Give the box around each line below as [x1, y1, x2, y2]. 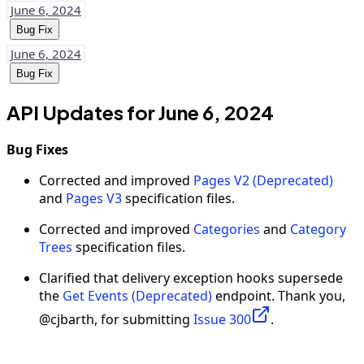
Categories [193, 220, 260, 239]
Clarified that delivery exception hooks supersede [39, 269, 343, 288]
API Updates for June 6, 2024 [6, 100, 274, 125]
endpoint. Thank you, [212, 287, 345, 305]
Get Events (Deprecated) [63, 287, 212, 305]
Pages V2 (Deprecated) [193, 171, 333, 190]
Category [290, 220, 346, 239]
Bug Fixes [6, 141, 68, 159]
